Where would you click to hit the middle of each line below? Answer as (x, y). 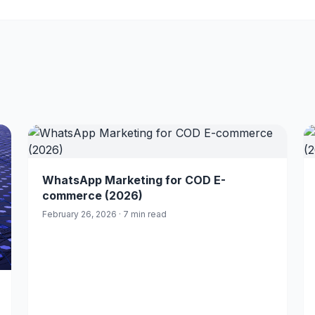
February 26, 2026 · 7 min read (104, 214)
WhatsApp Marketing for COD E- (134, 180)
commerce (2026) (92, 195)
